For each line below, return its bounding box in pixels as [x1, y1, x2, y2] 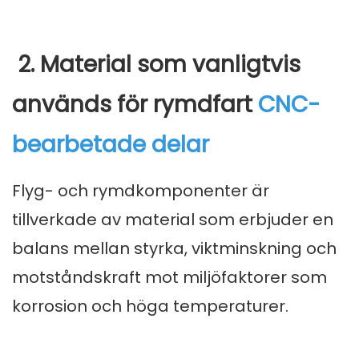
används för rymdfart [12, 89, 258, 121]
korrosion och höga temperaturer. [12, 295, 288, 318]
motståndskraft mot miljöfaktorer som [12, 266, 327, 289]
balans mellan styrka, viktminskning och [12, 237, 337, 260]
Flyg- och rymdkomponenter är [12, 179, 269, 203]
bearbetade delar [12, 129, 209, 161]
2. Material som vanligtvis [12, 49, 301, 81]
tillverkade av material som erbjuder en [12, 208, 333, 232]
